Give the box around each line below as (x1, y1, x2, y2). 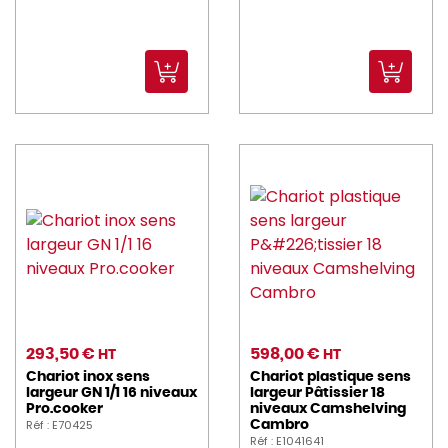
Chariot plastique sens (250, 370, 411, 385)
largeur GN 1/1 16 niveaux (26, 386, 197, 401)
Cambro (250, 418, 309, 433)
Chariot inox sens (26, 370, 150, 385)
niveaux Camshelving (250, 402, 406, 417)
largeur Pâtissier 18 (250, 386, 385, 401)
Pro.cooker (26, 402, 103, 417)
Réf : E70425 (26, 417, 93, 434)
